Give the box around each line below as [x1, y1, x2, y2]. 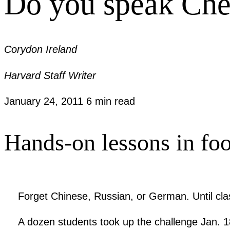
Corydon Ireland [4, 44, 77, 55]
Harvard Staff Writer [4, 69, 96, 81]
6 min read [86, 95, 135, 107]
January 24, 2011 [4, 95, 86, 107]
